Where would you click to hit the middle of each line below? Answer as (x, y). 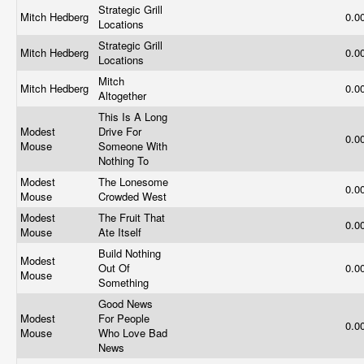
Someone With (133, 146)
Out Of (114, 268)
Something (125, 282)
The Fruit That (132, 217)
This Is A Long (133, 117)
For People (124, 318)
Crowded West (134, 196)
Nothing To (125, 160)
